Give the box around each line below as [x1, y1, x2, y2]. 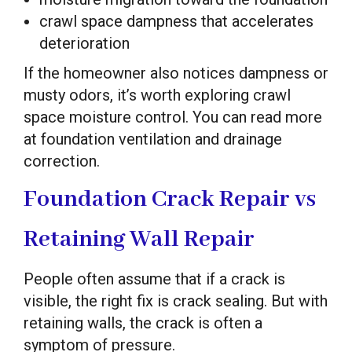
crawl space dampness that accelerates [39, 11, 313, 31]
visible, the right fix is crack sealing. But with [24, 291, 328, 310]
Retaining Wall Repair [24, 224, 255, 255]
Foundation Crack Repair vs [24, 184, 316, 214]
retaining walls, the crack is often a [24, 313, 262, 332]
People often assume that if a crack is [24, 269, 285, 288]
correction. [24, 151, 100, 170]
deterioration [39, 33, 130, 53]
